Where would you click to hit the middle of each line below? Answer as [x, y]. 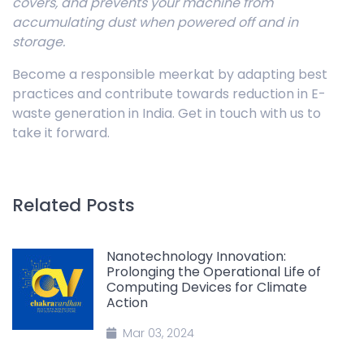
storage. [39, 42]
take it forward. [61, 133]
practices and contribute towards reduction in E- [169, 94]
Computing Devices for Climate [207, 287]
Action [127, 303]
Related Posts [74, 205]
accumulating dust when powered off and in [155, 22]
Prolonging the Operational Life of [214, 272]
